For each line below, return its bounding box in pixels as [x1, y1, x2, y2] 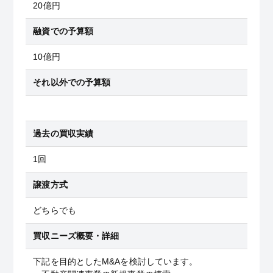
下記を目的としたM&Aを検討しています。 [33, 257, 198, 266]
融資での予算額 [33, 26, 94, 36]
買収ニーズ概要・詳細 [33, 231, 119, 241]
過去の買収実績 [33, 129, 94, 138]
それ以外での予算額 [33, 77, 111, 87]
